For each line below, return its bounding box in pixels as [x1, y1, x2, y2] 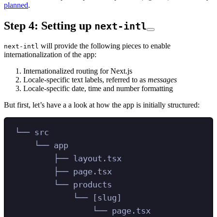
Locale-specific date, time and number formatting [23, 84, 173, 93]
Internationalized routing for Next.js [23, 67, 132, 76]
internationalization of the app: [4, 50, 96, 59]
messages [148, 76, 177, 84]
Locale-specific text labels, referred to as [23, 76, 148, 84]
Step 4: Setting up [4, 19, 94, 32]
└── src [15, 127, 49, 137]
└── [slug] [73, 192, 122, 202]
